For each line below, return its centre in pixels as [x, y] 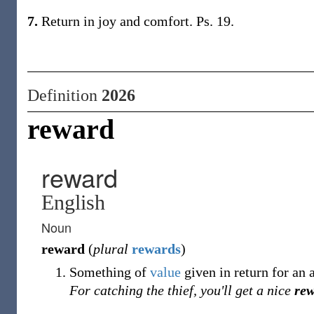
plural [111, 249]
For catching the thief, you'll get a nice [182, 290]
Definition [64, 95]
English [73, 202]
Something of [110, 272]
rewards [156, 249]
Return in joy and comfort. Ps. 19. [136, 21]
